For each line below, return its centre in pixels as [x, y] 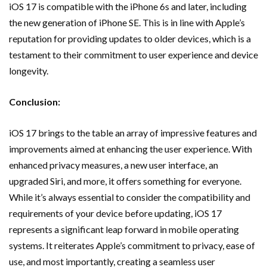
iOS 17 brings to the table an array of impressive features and [133, 133]
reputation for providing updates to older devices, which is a [130, 38]
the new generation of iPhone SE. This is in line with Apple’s [127, 22]
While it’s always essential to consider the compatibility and [130, 197]
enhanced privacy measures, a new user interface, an [114, 165]
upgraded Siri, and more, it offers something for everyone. [125, 181]
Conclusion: [35, 102]
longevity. [29, 71]
